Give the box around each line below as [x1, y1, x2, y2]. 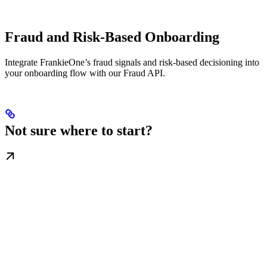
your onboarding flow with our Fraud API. [5, 68, 165, 79]
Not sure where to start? [5, 123, 153, 139]
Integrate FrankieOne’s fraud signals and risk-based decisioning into [5, 57, 259, 68]
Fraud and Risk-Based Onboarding [5, 29, 219, 45]
